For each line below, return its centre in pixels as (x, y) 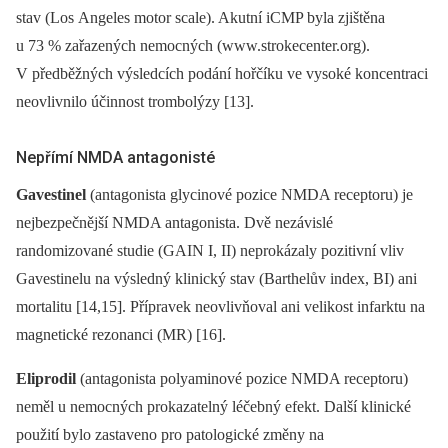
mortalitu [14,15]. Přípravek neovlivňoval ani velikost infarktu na (220, 306)
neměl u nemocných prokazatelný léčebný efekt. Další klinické (213, 406)
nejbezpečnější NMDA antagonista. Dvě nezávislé (174, 222)
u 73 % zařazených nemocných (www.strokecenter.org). (193, 46)
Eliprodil (46, 378)
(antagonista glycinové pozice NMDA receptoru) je (249, 194)
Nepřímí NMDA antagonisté (115, 158)
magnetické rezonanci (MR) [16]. (121, 334)
